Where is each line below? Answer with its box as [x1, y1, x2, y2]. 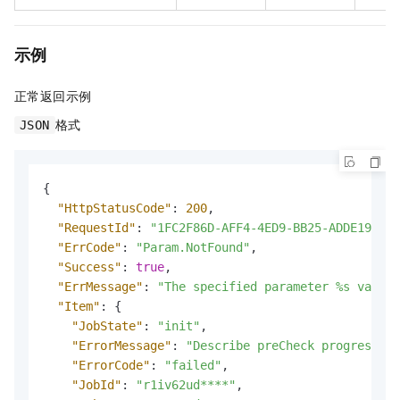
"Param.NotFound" [136, 239, 250, 254]
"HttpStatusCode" [57, 200, 171, 215]
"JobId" [71, 377, 121, 392]
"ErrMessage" [57, 279, 143, 294]
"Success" [57, 259, 121, 274]
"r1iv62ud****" [136, 377, 236, 392]
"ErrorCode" [71, 357, 150, 372]
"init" [157, 318, 200, 333]
